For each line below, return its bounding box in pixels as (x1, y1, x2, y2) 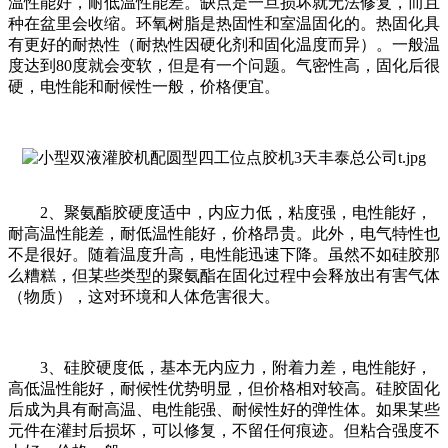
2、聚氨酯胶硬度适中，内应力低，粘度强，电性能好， (8, 204, 432, 222)
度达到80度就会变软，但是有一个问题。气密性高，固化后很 (8, 57, 440, 75)
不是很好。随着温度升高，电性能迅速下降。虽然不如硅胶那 (8, 246, 440, 264)
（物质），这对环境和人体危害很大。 (8, 288, 280, 306)
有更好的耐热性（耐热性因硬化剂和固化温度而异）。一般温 (8, 36, 440, 54)
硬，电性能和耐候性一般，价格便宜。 (8, 78, 280, 96)
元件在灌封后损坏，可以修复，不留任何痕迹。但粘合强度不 (8, 422, 440, 440)
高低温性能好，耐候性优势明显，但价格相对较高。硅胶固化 (8, 380, 440, 398)
